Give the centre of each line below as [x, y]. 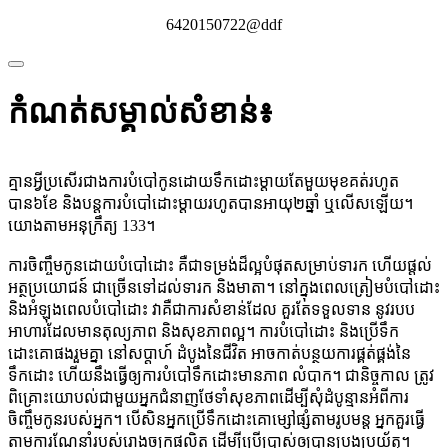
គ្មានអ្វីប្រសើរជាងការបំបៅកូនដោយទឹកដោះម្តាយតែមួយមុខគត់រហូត [203, 181]
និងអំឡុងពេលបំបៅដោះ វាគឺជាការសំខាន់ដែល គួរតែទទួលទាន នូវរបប [211, 309]
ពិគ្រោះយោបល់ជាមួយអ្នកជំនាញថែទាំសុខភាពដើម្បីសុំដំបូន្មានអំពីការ [208, 397]
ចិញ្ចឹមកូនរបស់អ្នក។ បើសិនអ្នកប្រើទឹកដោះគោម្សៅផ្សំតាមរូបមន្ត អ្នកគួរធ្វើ [216, 419]
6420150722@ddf [224, 25]
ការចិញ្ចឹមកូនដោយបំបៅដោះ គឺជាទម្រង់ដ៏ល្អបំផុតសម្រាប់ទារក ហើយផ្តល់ [220, 265]
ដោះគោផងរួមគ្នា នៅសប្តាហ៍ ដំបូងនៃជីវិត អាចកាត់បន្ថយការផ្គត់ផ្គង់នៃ [209, 353]
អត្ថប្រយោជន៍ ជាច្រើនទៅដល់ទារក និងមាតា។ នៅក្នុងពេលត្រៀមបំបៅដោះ [224, 287]
